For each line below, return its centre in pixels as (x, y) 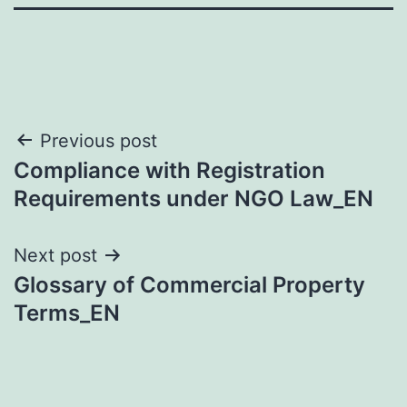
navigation (92, 187)
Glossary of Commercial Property (189, 284)
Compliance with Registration (169, 170)
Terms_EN (67, 313)
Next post (55, 255)
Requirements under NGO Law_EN (194, 198)
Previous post (99, 140)
